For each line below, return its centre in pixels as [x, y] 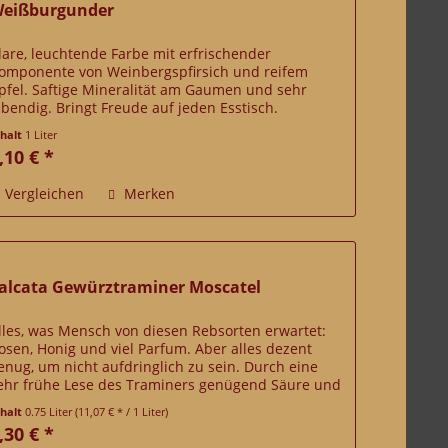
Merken [150, 194]
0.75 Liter [50, 411]
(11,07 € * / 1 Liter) [122, 411]
